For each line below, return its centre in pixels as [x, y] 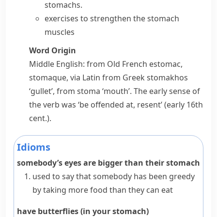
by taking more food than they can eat [103, 190]
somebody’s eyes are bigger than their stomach [108, 163]
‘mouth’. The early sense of [150, 91]
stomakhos [167, 77]
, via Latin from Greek [107, 77]
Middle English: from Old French [89, 64]
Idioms [34, 147]
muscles [60, 32]
